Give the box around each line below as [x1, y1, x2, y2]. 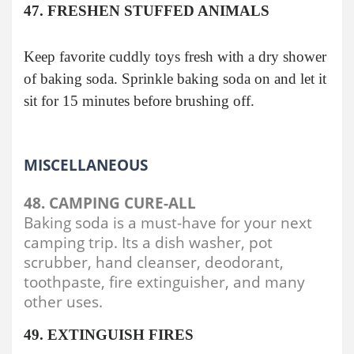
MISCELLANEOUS [24, 154, 148, 175]
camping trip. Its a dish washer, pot [24, 232, 273, 252]
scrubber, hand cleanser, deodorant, [24, 251, 284, 272]
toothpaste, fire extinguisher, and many [24, 271, 305, 292]
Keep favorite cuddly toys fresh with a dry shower [24, 47, 326, 65]
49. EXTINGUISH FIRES [24, 326, 194, 343]
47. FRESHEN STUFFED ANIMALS [24, 2, 269, 19]
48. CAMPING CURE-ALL [24, 192, 196, 213]
